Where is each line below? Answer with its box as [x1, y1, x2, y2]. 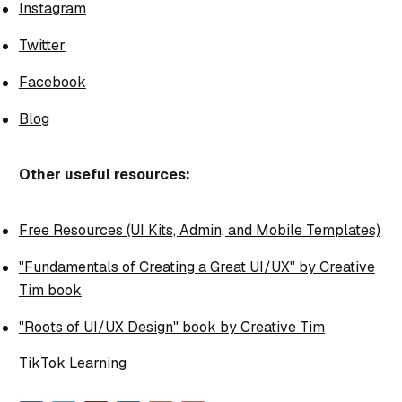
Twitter [18, 35, 66, 55]
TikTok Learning [18, 353, 127, 372]
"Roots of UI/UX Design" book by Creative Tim [18, 317, 325, 336]
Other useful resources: [18, 164, 190, 184]
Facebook [18, 72, 86, 92]
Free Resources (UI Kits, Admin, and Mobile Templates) [18, 220, 380, 240]
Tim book [18, 280, 82, 300]
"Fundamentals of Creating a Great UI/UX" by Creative [18, 257, 375, 276]
